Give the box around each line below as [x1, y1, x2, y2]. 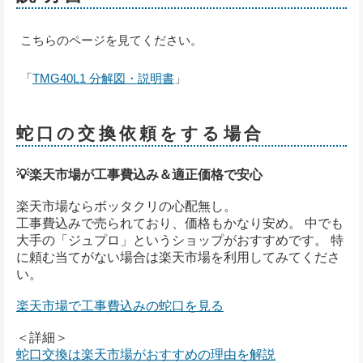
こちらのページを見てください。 [20, 32, 203, 47]
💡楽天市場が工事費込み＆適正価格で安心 [16, 167, 263, 181]
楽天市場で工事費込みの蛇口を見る [16, 298, 224, 313]
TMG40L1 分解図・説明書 [32, 70, 174, 85]
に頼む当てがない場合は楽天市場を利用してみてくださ [16, 250, 340, 264]
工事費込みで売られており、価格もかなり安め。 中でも [16, 216, 344, 230]
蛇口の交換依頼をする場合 [16, 123, 264, 143]
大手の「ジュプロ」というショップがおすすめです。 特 [16, 233, 344, 247]
